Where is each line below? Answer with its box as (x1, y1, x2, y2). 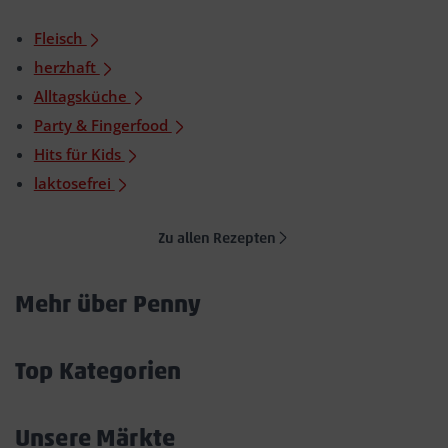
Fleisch (33, 28, 87, 49)
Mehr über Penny (15, 289, 207, 319)
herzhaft (33, 57, 100, 78)
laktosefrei (33, 173, 115, 194)
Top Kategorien (15, 356, 187, 386)
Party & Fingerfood (33, 115, 172, 136)
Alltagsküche (33, 86, 131, 107)
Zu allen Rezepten (158, 229, 276, 248)
